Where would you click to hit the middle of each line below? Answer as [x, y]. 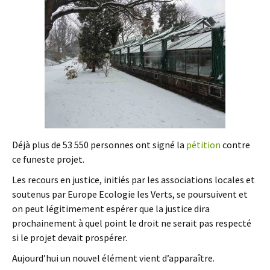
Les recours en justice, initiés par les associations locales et [133, 180]
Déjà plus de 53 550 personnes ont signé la [99, 145]
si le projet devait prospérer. [70, 237]
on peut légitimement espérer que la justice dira [111, 209]
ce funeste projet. [48, 159]
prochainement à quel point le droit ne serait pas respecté [132, 223]
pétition [203, 145]
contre [235, 145]
